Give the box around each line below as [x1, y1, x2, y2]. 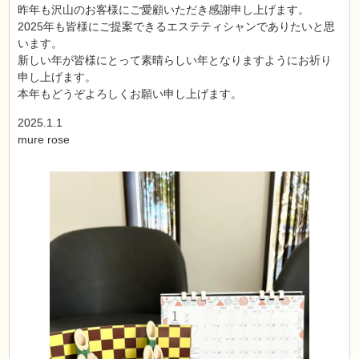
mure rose [18, 133, 71, 146]
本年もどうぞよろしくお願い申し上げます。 [18, 87, 243, 100]
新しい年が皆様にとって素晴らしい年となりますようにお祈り [18, 54, 333, 67]
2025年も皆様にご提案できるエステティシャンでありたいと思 [18, 20, 336, 33]
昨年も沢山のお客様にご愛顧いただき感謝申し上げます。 [18, 3, 310, 16]
